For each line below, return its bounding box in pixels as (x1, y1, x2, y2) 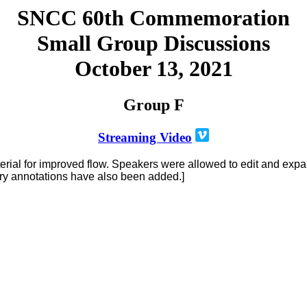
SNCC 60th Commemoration (17, 5, 290, 30)
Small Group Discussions (37, 31, 270, 56)
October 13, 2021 (74, 56, 233, 81)
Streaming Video (98, 130, 192, 145)
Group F (123, 96, 184, 114)
